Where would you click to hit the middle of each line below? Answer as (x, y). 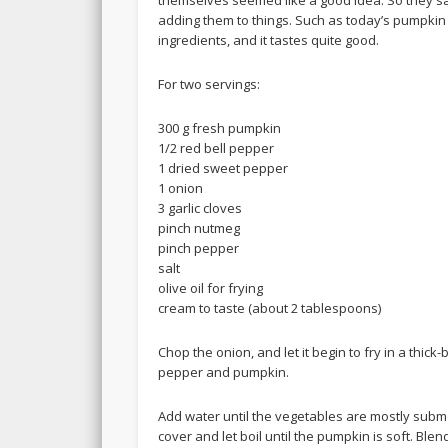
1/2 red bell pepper (216, 147)
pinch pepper (199, 247)
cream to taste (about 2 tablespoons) (270, 307)
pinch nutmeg (199, 227)
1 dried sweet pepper (223, 167)
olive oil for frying (211, 287)
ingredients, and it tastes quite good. (269, 39)
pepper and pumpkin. (224, 371)
